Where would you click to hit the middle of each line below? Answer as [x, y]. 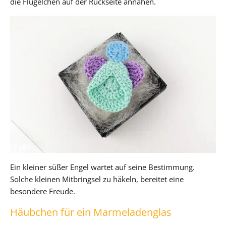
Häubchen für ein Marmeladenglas [91, 212]
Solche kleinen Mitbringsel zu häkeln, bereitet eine [97, 179]
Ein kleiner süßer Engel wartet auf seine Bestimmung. [102, 167]
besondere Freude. [43, 191]
